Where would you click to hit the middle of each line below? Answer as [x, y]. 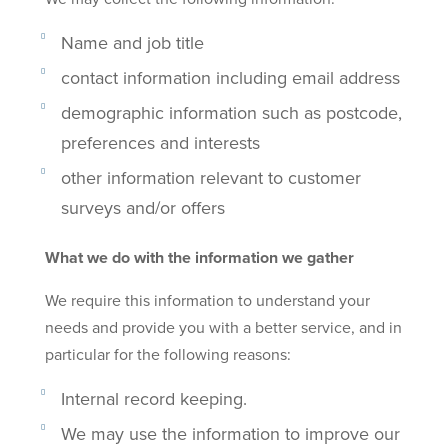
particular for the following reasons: [167, 353]
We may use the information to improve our [230, 433]
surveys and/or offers [142, 207]
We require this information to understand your [207, 299]
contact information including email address [230, 77]
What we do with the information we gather [199, 257]
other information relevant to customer [210, 177]
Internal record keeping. [153, 398]
